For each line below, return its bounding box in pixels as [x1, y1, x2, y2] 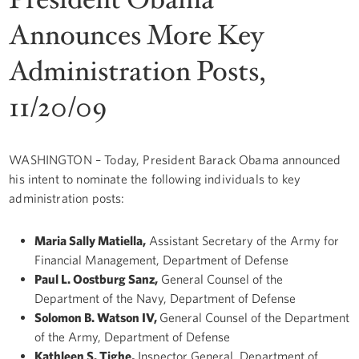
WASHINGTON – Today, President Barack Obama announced [9, 151, 341, 167]
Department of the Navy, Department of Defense [34, 291, 296, 306]
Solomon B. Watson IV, [34, 310, 160, 325]
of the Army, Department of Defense [34, 329, 231, 345]
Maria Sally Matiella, [34, 233, 147, 248]
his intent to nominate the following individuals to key [9, 171, 301, 186]
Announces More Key [9, 16, 264, 54]
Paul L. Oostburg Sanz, [34, 272, 159, 287]
